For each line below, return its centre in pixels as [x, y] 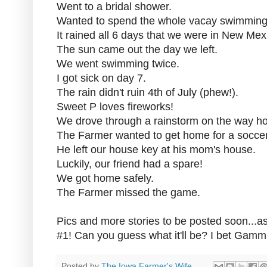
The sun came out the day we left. [137, 50]
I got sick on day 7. [101, 78]
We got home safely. [105, 178]
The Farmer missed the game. [128, 193]
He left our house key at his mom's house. [156, 150]
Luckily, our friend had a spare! [130, 164]
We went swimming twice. [118, 64]
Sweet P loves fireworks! [115, 107]
